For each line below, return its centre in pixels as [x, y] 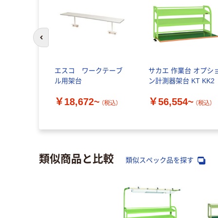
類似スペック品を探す [161, 160]
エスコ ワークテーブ [88, 71]
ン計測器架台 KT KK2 [182, 81]
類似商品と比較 [76, 157]
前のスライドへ [63, 42]
